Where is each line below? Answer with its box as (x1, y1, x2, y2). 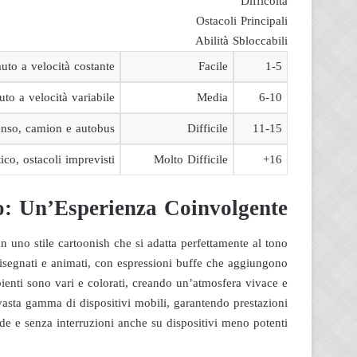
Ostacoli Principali (196, 10, 288, 32)
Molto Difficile (154, 148, 228, 171)
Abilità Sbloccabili (195, 29, 288, 52)
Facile (198, 55, 228, 77)
